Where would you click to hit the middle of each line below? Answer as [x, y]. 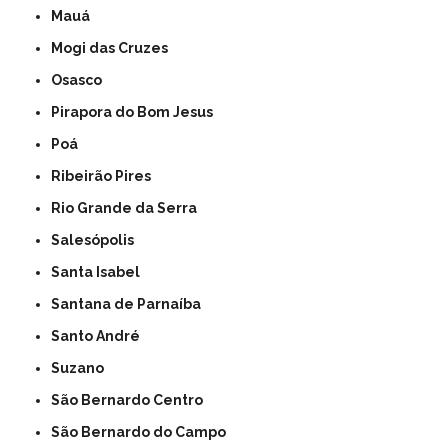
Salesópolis [97, 239]
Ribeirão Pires [106, 175]
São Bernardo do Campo [143, 431]
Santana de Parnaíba [131, 303]
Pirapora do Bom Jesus [137, 111]
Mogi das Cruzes [116, 47]
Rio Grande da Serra [129, 207]
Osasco [82, 79]
